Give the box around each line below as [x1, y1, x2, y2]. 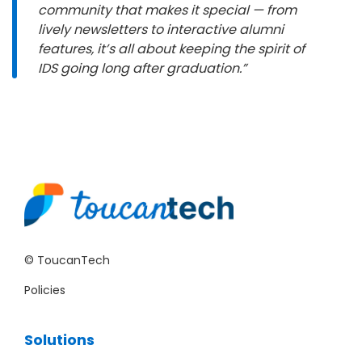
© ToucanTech [24, 252, 110, 269]
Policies [24, 282, 65, 299]
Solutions [24, 330, 95, 351]
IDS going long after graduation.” [38, 58, 246, 78]
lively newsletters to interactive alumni [38, 19, 284, 39]
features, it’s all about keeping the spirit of [38, 39, 305, 58]
